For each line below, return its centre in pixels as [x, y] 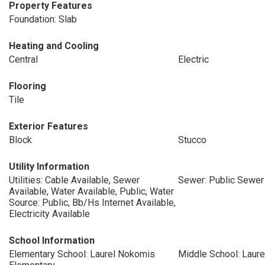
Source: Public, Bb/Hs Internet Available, [92, 203]
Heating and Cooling [54, 46]
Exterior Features [49, 126]
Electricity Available [49, 214]
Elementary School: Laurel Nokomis [82, 254]
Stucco [192, 140]
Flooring [28, 86]
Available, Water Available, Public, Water [91, 191]
